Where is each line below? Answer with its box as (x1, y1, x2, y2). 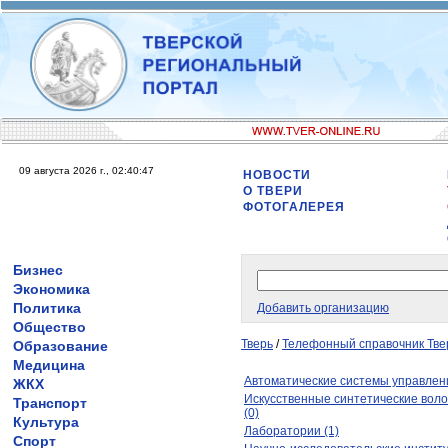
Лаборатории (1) (244, 424, 339, 438)
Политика (13, 300, 81, 316)
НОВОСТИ (243, 168, 311, 182)
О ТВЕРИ (243, 184, 303, 198)
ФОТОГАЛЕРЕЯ (243, 200, 345, 214)
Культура (13, 414, 79, 430)
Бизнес (13, 262, 63, 278)
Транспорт (13, 395, 87, 411)
